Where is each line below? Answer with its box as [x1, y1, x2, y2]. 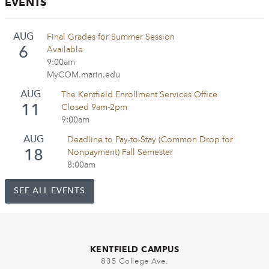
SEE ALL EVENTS [14, 187, 85, 196]
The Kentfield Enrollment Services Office [61, 91, 217, 100]
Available [46, 46, 83, 55]
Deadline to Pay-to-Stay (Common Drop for [67, 136, 233, 145]
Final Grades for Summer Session [46, 33, 175, 42]
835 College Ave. [101, 257, 168, 265]
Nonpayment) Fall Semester [67, 148, 173, 157]
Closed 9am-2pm [61, 103, 127, 112]
